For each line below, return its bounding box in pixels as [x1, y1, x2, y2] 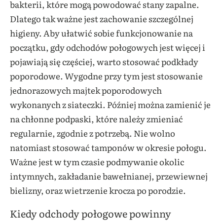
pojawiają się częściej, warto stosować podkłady [10, 55, 198, 68]
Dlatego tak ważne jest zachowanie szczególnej [10, 12, 193, 25]
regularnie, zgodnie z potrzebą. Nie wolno [10, 127, 175, 140]
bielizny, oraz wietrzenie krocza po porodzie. [10, 184, 187, 197]
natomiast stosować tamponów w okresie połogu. [10, 141, 207, 154]
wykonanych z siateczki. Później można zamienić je [10, 98, 211, 111]
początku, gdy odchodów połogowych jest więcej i [10, 41, 205, 54]
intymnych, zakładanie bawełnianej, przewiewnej [10, 170, 208, 183]
